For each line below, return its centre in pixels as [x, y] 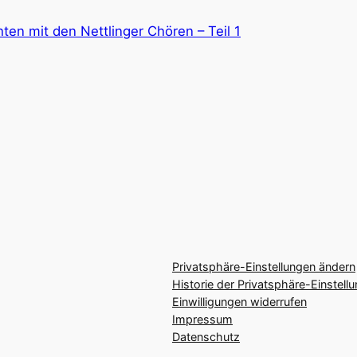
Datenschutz [206, 337]
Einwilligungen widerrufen [239, 302]
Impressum [202, 320]
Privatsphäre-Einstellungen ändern [264, 267]
